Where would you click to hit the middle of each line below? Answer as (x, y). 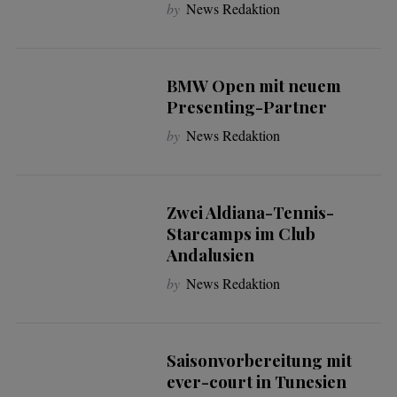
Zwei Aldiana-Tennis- (250, 213)
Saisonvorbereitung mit (259, 361)
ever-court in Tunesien (256, 382)
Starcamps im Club (241, 234)
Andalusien (210, 255)
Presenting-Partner (246, 107)
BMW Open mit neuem (253, 86)
